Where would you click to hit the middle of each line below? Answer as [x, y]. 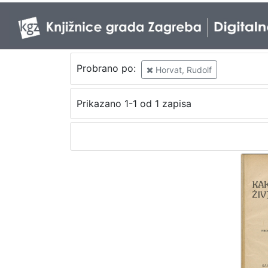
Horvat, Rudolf [182, 69]
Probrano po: [107, 68]
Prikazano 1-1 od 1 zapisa [134, 104]
